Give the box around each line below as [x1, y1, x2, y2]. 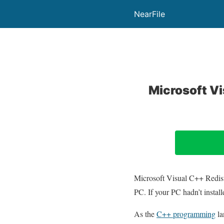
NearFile [134, 9, 165, 19]
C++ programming [156, 208, 215, 219]
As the [134, 208, 156, 219]
